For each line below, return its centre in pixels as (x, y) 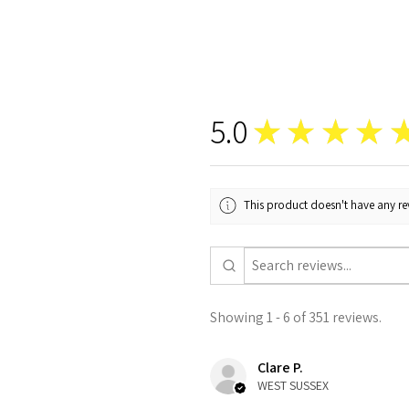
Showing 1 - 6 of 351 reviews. (296, 318)
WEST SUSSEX (293, 386)
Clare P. (280, 368)
